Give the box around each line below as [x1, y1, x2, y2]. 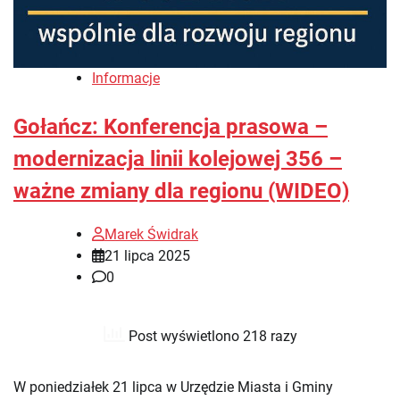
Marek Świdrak [104, 226, 198, 244]
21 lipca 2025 [104, 247, 190, 265]
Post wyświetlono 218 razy [124, 328, 297, 346]
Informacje [92, 69, 160, 87]
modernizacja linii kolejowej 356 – [13, 146, 342, 171]
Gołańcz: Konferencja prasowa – [13, 113, 328, 139]
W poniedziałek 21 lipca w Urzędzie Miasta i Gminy [13, 379, 333, 396]
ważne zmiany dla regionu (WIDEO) [13, 178, 349, 204]
